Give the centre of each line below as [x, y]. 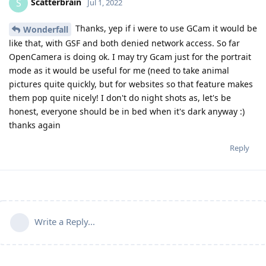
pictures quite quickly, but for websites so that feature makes [131, 84]
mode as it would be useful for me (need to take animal [119, 70]
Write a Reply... [65, 221]
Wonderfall [46, 29]
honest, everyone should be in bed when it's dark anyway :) [127, 111]
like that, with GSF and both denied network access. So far [124, 43]
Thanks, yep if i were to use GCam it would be [165, 28]
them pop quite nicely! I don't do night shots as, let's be [120, 97]
